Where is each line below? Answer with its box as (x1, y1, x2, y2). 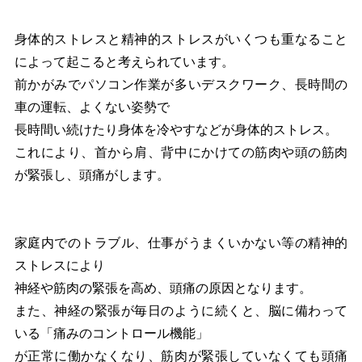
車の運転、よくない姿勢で (14, 99, 170, 115)
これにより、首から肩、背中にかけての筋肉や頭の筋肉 (14, 144, 348, 160)
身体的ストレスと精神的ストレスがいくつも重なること (14, 31, 348, 47)
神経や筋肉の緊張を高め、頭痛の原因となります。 (14, 280, 312, 296)
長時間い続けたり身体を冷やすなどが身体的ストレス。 (14, 121, 338, 137)
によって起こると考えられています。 (14, 53, 234, 69)
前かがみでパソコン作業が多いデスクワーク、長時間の (14, 76, 348, 92)
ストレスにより (14, 257, 105, 273)
